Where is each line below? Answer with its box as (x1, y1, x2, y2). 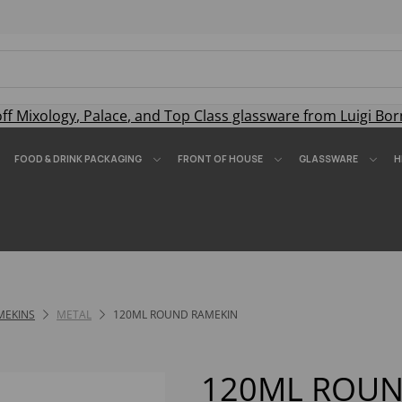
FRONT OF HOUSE (178, 153, 263, 165)
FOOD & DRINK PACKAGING (14, 153, 142, 165)
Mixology (16, 106, 76, 126)
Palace (83, 106, 127, 126)
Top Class (164, 106, 229, 126)
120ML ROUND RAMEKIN (110, 307, 238, 322)
